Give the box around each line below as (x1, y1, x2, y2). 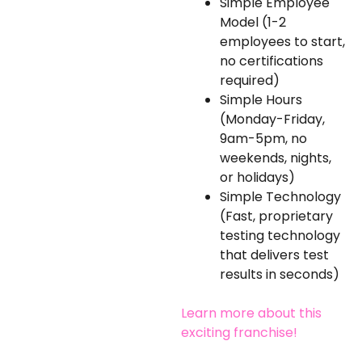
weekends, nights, (220, 148, 331, 167)
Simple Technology (220, 187, 341, 206)
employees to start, (220, 32, 345, 51)
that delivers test (220, 245, 329, 264)
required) (220, 70, 280, 90)
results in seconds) (220, 264, 339, 284)
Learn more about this (181, 303, 322, 322)
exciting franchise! (181, 322, 297, 342)
